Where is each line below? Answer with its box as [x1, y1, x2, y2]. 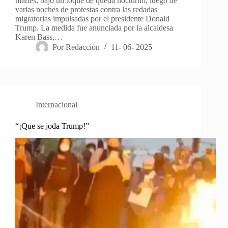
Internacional [36, 100, 77, 109]
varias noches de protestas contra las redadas [15, 5, 157, 14]
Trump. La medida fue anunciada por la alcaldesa [15, 23, 173, 32]
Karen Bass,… [15, 32, 63, 41]
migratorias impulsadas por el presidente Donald [15, 14, 169, 23]
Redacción [66, 42, 100, 51]
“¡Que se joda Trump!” [15, 121, 89, 130]
